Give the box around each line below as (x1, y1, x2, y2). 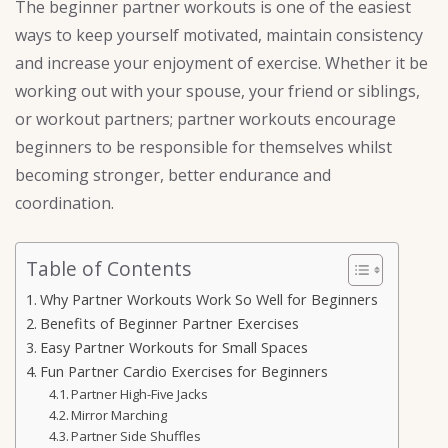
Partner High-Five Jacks (71, 384, 209, 403)
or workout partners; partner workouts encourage (15, 107, 396, 130)
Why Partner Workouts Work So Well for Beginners (39, 289, 378, 309)
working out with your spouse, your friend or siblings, (15, 79, 420, 102)
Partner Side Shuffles (71, 426, 202, 445)
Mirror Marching (71, 405, 168, 424)
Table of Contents (26, 254, 191, 282)
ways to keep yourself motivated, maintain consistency (15, 23, 423, 46)
